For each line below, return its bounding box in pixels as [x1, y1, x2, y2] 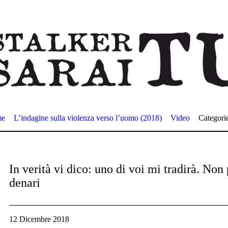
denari [9, 176, 40, 189]
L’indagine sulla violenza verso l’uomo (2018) [14, 113, 162, 122]
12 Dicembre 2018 [9, 215, 69, 223]
